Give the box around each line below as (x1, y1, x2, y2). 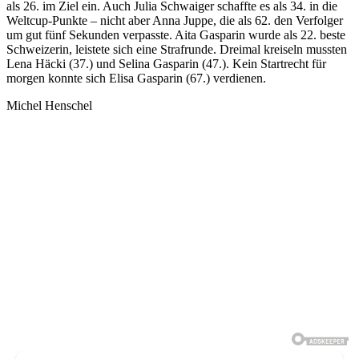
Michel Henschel (6, 98, 92, 112)
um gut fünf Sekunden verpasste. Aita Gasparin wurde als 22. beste (6, 27, 345, 42)
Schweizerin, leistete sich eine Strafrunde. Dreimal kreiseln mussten (6, 42, 347, 56)
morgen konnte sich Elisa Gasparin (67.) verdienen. (6, 71, 266, 85)
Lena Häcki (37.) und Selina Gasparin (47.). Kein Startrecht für (6, 56, 326, 71)
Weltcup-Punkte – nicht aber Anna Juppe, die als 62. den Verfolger (6, 13, 343, 27)
